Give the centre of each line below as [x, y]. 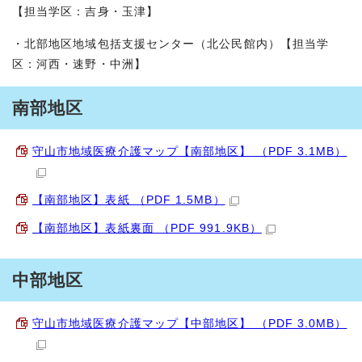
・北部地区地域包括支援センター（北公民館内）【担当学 [171, 44]
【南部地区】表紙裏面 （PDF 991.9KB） [147, 228]
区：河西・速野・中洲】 [79, 64]
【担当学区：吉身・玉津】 [85, 12]
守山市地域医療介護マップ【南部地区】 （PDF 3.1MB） [190, 152]
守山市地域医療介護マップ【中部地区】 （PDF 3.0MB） [190, 324]
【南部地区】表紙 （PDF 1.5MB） [129, 200]
